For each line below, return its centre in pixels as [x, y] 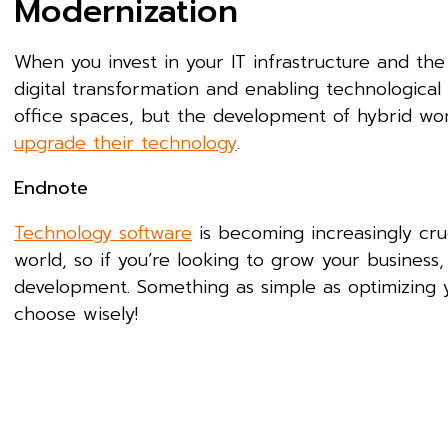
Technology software [103, 233]
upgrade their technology [125, 143]
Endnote [54, 188]
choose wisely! [79, 314]
